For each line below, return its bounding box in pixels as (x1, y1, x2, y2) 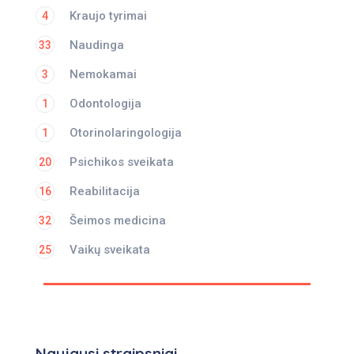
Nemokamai (70, 67, 137, 81)
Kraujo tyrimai (70, 9, 147, 23)
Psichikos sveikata (70, 155, 174, 169)
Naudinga (70, 38, 124, 52)
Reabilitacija (70, 184, 140, 198)
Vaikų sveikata (70, 243, 150, 257)
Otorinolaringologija (70, 126, 182, 140)
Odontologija (70, 96, 141, 111)
